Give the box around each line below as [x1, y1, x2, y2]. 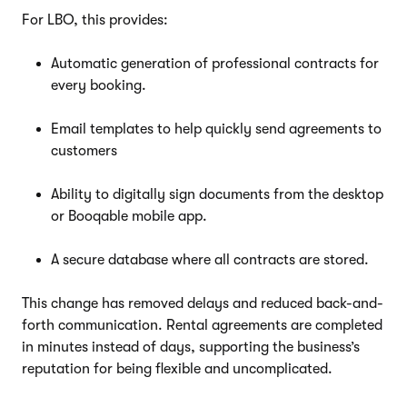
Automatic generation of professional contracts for [51, 55, 379, 72]
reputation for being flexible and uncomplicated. [22, 360, 333, 377]
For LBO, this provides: [22, 11, 168, 28]
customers [51, 142, 117, 159]
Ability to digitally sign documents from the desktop [51, 185, 383, 203]
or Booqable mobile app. [51, 207, 207, 224]
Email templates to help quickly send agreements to [51, 120, 382, 137]
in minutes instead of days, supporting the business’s [22, 338, 360, 355]
